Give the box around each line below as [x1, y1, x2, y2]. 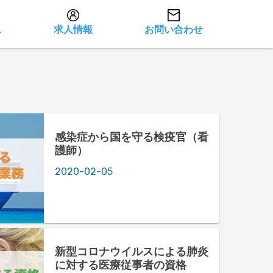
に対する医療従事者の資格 [55, 258, 186, 271]
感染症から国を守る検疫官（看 [55, 130, 208, 143]
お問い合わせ [144, 24, 204, 36]
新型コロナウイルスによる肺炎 [55, 244, 208, 258]
